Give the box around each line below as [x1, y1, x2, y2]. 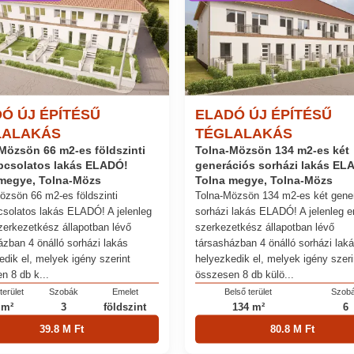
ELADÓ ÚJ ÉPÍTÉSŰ [194, 106, 332, 122]
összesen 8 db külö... [194, 268, 294, 281]
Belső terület [224, 286, 273, 296]
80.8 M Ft [270, 322, 315, 335]
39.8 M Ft [39, 322, 84, 335]
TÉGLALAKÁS [194, 125, 292, 141]
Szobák [49, 286, 79, 296]
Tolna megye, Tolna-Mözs [194, 174, 333, 186]
